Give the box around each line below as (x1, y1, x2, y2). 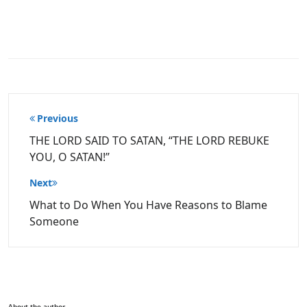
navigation (29, 119, 93, 136)
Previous (37, 112, 78, 125)
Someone (29, 214, 79, 229)
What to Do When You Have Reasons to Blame (29, 197, 267, 212)
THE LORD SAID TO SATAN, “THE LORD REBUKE (29, 133, 269, 148)
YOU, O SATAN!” (29, 149, 110, 164)
